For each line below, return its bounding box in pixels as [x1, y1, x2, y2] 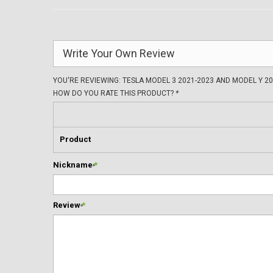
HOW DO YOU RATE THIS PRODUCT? [53, 89, 175, 97]
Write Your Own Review [63, 47, 175, 60]
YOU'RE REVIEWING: [53, 76, 122, 85]
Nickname [53, 160, 93, 169]
